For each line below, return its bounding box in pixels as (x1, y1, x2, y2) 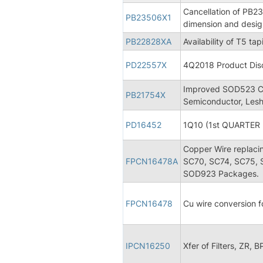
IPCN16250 (126, 240, 170, 251)
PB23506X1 (126, 12, 171, 22)
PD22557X (126, 59, 167, 70)
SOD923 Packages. (183, 168, 259, 178)
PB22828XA (126, 36, 171, 46)
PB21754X (126, 89, 166, 100)
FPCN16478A (126, 156, 178, 166)
